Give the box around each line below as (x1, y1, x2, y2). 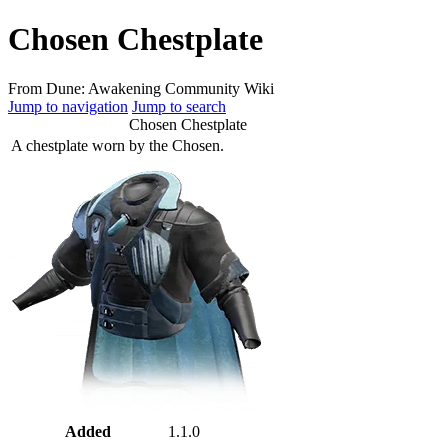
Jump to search (132, 97, 226, 115)
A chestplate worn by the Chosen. (11, 136, 224, 154)
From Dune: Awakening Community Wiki (8, 79, 274, 97)
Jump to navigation (8, 97, 128, 115)
